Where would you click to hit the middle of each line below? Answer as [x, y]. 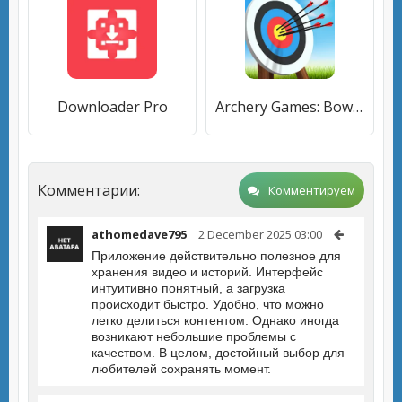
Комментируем [312, 190]
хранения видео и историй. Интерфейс [207, 272]
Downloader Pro [112, 107]
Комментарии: [89, 190]
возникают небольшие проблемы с [194, 336]
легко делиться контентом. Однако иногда [215, 320]
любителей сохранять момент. [181, 369]
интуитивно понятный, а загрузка [188, 288]
